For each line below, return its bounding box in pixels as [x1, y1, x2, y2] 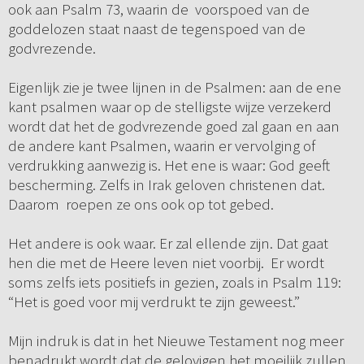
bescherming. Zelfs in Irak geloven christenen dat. [7, 175, 325, 195]
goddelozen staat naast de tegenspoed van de [7, 19, 305, 39]
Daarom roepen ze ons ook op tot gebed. [7, 194, 274, 214]
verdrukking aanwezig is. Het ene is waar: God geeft [7, 155, 330, 175]
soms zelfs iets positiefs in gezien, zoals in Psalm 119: [7, 272, 341, 292]
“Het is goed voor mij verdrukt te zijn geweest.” [7, 292, 300, 312]
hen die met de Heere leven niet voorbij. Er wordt [7, 253, 324, 273]
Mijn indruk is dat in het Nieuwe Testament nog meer [7, 331, 344, 351]
